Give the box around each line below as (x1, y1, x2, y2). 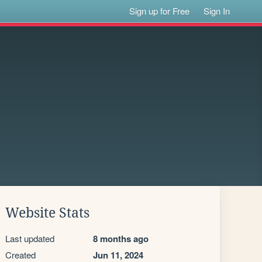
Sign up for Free (129, 5, 190, 17)
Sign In (204, 5, 230, 17)
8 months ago (93, 232, 149, 245)
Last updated (5, 232, 54, 244)
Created (5, 249, 36, 261)
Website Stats (5, 205, 89, 220)
